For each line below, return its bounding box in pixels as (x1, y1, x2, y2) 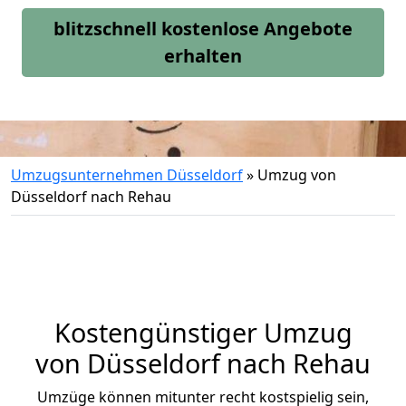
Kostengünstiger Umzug (53, 314, 353, 350)
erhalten (164, 43, 242, 68)
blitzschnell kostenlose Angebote (53, 16, 353, 41)
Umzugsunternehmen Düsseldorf (11, 165, 243, 185)
